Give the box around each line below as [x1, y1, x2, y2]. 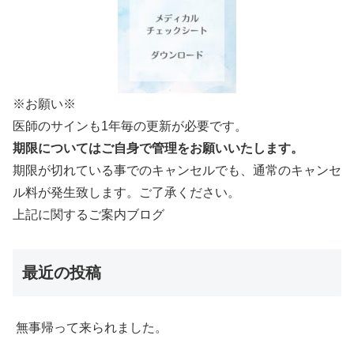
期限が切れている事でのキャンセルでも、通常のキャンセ [13, 164, 341, 178]
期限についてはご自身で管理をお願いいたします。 [13, 141, 303, 156]
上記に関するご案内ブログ [13, 208, 164, 222]
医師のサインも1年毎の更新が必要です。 [13, 119, 247, 134]
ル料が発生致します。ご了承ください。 [13, 186, 240, 200]
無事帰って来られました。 [16, 321, 168, 335]
